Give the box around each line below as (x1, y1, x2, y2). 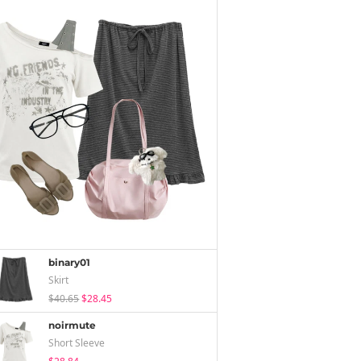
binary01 (48, 256, 91, 268)
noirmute (48, 319, 97, 331)
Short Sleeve (48, 336, 106, 350)
